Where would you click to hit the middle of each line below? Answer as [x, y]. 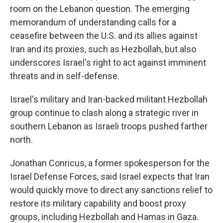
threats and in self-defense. [65, 76]
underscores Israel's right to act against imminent [108, 62]
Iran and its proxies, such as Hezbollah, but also [103, 49]
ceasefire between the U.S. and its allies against [104, 35]
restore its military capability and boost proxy [98, 203]
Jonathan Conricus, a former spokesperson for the [110, 163]
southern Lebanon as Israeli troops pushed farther [109, 126]
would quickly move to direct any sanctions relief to [111, 190]
